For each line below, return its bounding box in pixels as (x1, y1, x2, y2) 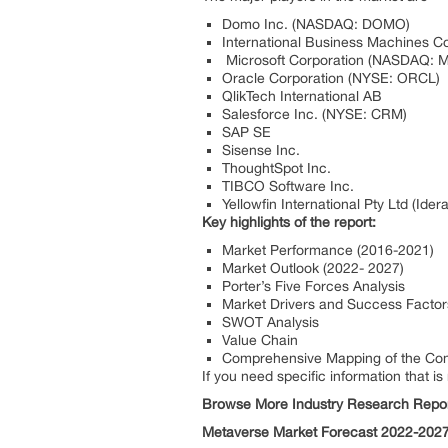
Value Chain (222, 331, 298, 348)
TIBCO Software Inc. (222, 177, 354, 194)
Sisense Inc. (222, 141, 300, 158)
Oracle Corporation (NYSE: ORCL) (222, 69, 440, 86)
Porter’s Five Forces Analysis (222, 277, 405, 294)
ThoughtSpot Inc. (222, 159, 331, 176)
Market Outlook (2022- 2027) (222, 259, 404, 276)
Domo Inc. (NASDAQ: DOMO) (222, 15, 410, 32)
